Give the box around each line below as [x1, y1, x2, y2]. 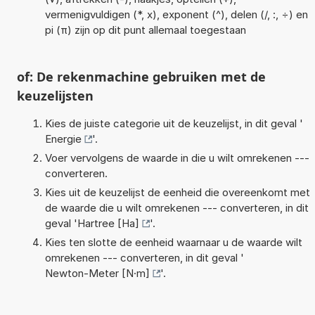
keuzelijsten [16, 86, 94, 104]
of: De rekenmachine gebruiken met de [16, 67, 266, 85]
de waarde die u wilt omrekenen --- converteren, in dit [44, 200, 309, 214]
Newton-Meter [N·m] [44, 266, 150, 280]
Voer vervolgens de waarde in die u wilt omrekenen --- [44, 150, 309, 165]
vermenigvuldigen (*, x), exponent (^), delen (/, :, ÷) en [44, 7, 308, 21]
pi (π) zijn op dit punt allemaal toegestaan [44, 22, 246, 37]
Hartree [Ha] [77, 216, 139, 230]
